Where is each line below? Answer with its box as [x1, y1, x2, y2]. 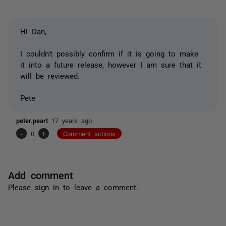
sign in [35, 183, 59, 191]
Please [8, 183, 35, 191]
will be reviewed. [20, 71, 80, 79]
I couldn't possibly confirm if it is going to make [20, 49, 198, 57]
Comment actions [63, 130, 116, 137]
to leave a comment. [59, 183, 138, 191]
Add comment [8, 169, 73, 180]
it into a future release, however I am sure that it [20, 60, 201, 68]
